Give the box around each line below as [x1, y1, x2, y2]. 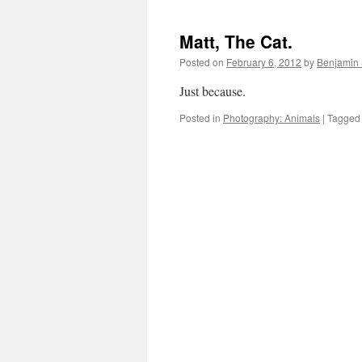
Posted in [179, 111, 221, 124]
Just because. [179, 82, 246, 99]
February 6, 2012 [226, 55, 301, 69]
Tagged [327, 111, 360, 124]
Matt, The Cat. [179, 29, 293, 53]
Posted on [179, 55, 224, 69]
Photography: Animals [223, 111, 320, 124]
